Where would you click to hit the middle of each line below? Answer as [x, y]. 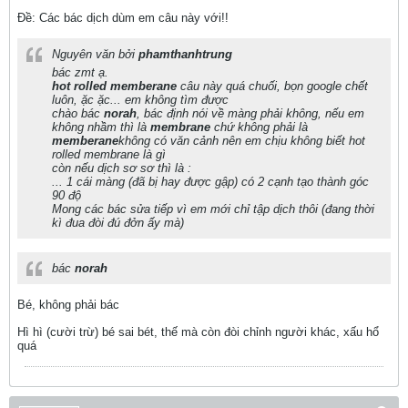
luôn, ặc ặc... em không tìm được [140, 100]
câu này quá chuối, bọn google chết [272, 86]
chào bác [78, 113]
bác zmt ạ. [80, 72]
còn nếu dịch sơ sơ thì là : [122, 168]
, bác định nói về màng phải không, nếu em [250, 113]
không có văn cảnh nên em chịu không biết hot [242, 141]
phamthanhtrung [185, 54]
